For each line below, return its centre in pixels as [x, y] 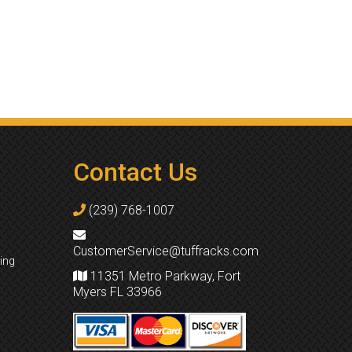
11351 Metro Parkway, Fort [164, 276]
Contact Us [135, 172]
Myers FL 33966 [117, 292]
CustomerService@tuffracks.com [166, 251]
